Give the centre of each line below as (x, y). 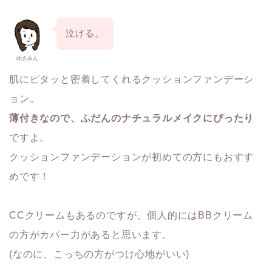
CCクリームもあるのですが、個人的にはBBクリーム (131, 216)
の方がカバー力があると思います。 (91, 235)
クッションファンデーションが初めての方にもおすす (132, 157)
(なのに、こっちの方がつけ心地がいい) (100, 254)
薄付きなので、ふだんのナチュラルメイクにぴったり (132, 118)
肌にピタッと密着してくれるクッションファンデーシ (132, 80)
